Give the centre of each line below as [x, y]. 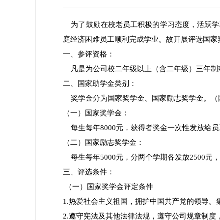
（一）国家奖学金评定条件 [108, 187]
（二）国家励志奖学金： [103, 142]
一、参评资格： [89, 54]
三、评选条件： [89, 172]
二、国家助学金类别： [100, 83]
